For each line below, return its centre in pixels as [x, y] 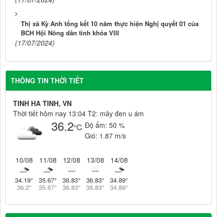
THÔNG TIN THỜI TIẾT [47, 81]
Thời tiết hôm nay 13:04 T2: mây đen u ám [78, 114]
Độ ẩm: [97, 125]
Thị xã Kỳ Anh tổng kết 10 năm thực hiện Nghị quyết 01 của [110, 24]
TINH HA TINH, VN [42, 103]
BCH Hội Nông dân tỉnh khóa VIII [70, 33]
